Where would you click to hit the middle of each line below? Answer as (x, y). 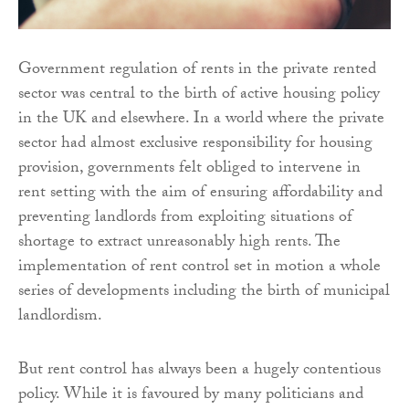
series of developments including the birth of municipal (204, 293)
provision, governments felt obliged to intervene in (189, 170)
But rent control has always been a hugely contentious (199, 372)
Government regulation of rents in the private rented (197, 71)
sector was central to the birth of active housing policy (199, 96)
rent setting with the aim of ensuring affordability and (200, 194)
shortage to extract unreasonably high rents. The (179, 244)
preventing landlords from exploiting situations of (185, 219)
